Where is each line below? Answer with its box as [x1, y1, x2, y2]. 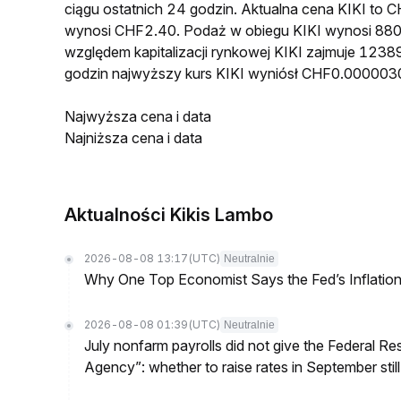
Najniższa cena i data [64, 129, 202, 147]
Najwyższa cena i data [64, 107, 211, 125]
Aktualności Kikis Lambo [64, 204, 273, 226]
